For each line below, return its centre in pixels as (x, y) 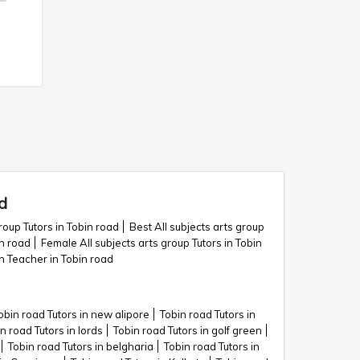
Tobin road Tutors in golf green (187, 330)
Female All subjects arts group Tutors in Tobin (151, 243)
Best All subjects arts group (197, 227)
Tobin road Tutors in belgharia (81, 346)
